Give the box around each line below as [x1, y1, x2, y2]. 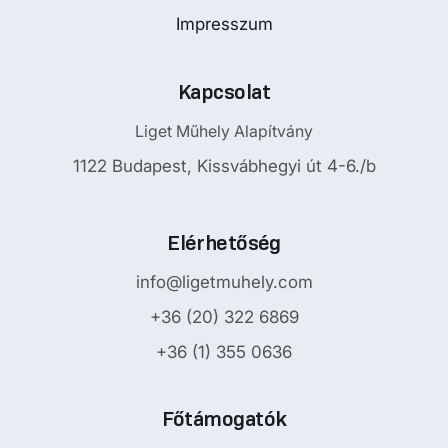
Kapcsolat [178, 79, 270, 105]
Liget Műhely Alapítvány [135, 121, 313, 141]
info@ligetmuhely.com [135, 272, 313, 292]
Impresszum [175, 14, 273, 34]
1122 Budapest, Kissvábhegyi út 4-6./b [72, 156, 376, 176]
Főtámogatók [161, 406, 287, 432]
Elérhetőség [167, 230, 281, 256]
